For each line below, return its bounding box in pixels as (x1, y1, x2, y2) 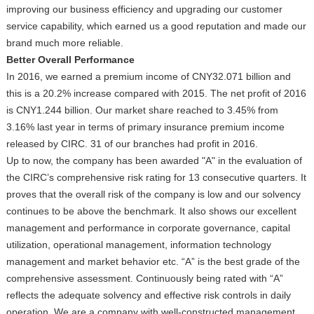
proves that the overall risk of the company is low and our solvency (6, 189, 301, 200)
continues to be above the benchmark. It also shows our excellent (6, 205, 296, 217)
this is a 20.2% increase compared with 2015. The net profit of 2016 (6, 88, 306, 99)
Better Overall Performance (6, 54, 135, 65)
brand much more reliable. (6, 37, 126, 48)
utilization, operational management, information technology (6, 239, 271, 250)
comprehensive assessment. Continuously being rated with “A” (6, 273, 283, 284)
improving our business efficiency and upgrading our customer (6, 4, 282, 15)
